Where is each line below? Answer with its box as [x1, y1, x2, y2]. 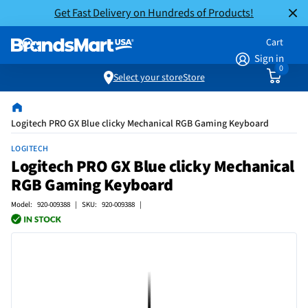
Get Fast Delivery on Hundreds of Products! [54, 5, 254, 21]
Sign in [254, 52, 285, 66]
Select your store [113, 71, 183, 85]
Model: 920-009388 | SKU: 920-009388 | [11, 199, 142, 210]
